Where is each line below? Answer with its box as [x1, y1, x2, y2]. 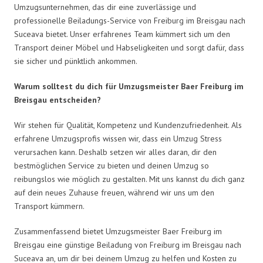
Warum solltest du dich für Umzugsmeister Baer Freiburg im [14, 80, 244, 92]
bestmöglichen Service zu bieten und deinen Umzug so [14, 160, 209, 171]
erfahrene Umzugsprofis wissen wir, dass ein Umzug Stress [14, 133, 222, 144]
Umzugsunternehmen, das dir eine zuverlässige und [14, 1, 196, 12]
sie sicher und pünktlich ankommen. [14, 55, 137, 66]
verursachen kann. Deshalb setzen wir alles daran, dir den [14, 146, 217, 157]
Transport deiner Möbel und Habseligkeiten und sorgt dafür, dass [14, 42, 244, 53]
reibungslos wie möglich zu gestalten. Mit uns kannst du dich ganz [14, 173, 245, 184]
